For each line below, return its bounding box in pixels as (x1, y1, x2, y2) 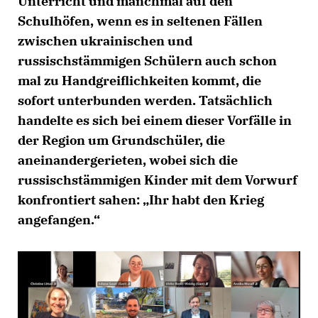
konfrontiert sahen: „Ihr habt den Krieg (18, 192, 264, 208)
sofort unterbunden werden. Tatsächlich (18, 92, 273, 109)
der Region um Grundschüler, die (18, 132, 225, 148)
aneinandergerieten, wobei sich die (18, 152, 238, 168)
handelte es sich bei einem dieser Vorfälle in (18, 112, 292, 128)
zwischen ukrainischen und (18, 33, 192, 49)
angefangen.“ (18, 212, 100, 228)
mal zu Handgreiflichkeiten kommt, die (18, 72, 261, 89)
